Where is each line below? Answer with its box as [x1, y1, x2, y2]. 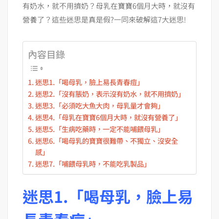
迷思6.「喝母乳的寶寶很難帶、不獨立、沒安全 [35, 135, 178, 146]
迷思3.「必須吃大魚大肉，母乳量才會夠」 [35, 100, 164, 111]
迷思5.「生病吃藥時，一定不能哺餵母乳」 [35, 124, 164, 134]
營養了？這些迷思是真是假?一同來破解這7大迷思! [22, 14, 186, 25]
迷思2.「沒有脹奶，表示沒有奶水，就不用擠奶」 [35, 88, 185, 99]
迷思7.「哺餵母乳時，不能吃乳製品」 [35, 158, 151, 169]
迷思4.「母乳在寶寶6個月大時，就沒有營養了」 [35, 112, 182, 123]
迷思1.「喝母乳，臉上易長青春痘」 [35, 77, 144, 88]
